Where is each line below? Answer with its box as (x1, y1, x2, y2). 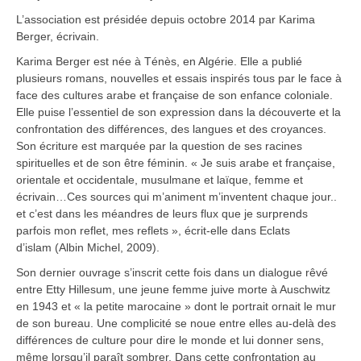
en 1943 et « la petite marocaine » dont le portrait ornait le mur (16, 300, 336, 313)
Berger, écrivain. (16, 30, 99, 44)
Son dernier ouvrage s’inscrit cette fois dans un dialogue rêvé (16, 266, 328, 280)
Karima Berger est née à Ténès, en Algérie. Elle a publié (16, 55, 302, 68)
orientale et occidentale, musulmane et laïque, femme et (16, 173, 303, 187)
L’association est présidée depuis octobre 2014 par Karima (16, 13, 315, 27)
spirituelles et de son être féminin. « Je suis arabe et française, (16, 156, 335, 170)
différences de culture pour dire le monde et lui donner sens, (16, 334, 324, 347)
